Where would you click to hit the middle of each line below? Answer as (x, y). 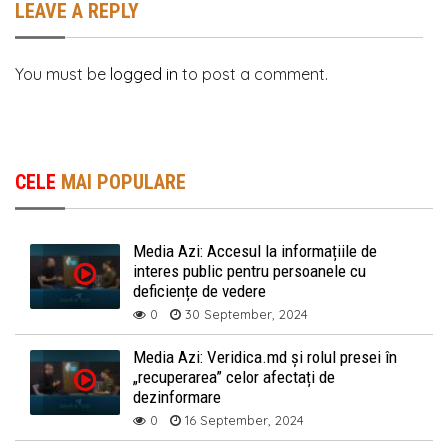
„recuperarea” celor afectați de (234, 377)
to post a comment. (253, 74)
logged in (144, 74)
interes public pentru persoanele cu (250, 271)
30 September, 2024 (245, 314)
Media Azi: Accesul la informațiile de (255, 251)
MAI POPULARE (121, 182)
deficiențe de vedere (200, 291)
